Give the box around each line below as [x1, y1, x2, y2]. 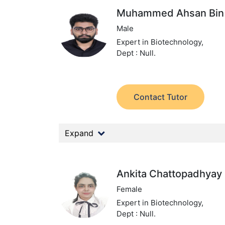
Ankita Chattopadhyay [117, 168, 222, 180]
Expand [65, 128, 93, 138]
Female [117, 184, 143, 194]
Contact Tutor [134, 92, 188, 102]
